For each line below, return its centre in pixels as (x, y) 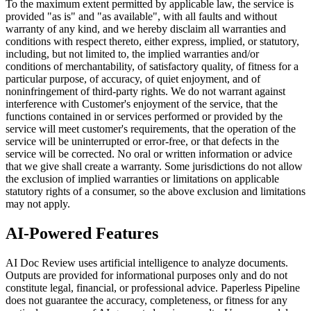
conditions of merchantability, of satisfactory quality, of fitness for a (152, 66)
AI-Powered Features (82, 233)
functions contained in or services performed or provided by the (144, 116)
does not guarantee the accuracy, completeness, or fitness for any (146, 300)
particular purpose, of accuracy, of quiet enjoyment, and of (133, 78)
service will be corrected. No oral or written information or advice (149, 153)
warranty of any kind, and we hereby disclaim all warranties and (146, 28)
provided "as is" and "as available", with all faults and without (141, 16)
